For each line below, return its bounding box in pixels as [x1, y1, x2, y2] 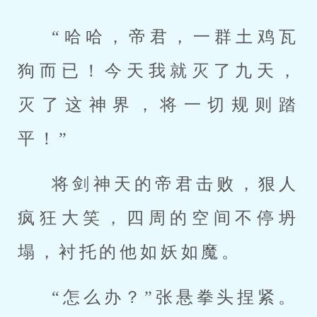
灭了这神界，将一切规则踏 [18, 96, 299, 114]
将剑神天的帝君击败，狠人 [52, 175, 299, 193]
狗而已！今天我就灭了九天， [18, 62, 299, 80]
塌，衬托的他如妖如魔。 [18, 243, 243, 261]
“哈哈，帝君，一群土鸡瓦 [52, 28, 299, 46]
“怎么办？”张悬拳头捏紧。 [52, 288, 299, 306]
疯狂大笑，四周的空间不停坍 [18, 209, 299, 227]
